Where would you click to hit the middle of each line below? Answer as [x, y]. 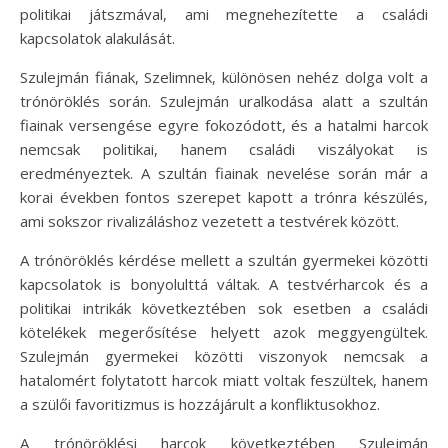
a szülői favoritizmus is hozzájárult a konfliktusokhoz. [200, 404]
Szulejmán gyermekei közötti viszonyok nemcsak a [224, 356]
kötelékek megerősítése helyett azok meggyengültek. [224, 332]
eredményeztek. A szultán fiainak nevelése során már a [224, 173]
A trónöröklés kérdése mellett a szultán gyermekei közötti [224, 260]
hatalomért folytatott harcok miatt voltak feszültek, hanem [224, 380]
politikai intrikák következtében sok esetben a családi [224, 308]
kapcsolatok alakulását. [97, 38]
